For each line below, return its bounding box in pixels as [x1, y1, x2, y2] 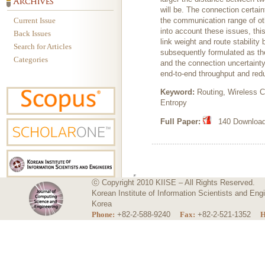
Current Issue [14, 16, 56, 25]
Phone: [92, 210, 115, 219]
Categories [14, 55, 48, 64]
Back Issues [14, 29, 51, 38]
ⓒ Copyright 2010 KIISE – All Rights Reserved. [92, 178, 260, 187]
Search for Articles [14, 42, 72, 51]
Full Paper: [160, 117, 201, 126]
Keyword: [160, 88, 197, 96]
